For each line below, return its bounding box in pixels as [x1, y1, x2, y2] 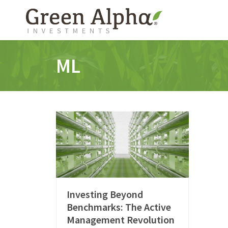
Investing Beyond [67, 188, 144, 201]
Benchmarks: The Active [67, 201, 172, 214]
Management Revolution [67, 213, 175, 226]
